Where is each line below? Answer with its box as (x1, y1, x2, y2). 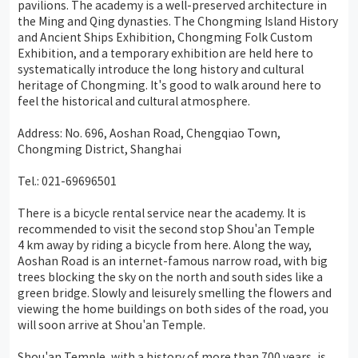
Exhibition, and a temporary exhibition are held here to (18, 44, 313, 61)
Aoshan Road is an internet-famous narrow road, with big (18, 252, 328, 268)
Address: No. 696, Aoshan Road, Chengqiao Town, (18, 124, 280, 141)
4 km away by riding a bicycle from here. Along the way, (18, 236, 312, 253)
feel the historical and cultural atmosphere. (18, 92, 250, 109)
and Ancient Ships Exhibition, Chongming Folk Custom (18, 28, 312, 45)
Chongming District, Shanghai (18, 140, 181, 157)
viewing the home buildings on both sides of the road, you (18, 300, 328, 316)
